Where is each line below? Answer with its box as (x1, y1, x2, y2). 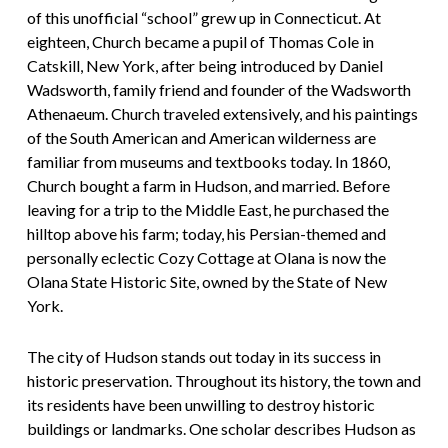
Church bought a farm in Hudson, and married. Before (26, 176, 390, 196)
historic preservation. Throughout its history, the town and (26, 371, 421, 391)
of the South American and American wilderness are (26, 128, 376, 148)
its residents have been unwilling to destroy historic (26, 395, 375, 415)
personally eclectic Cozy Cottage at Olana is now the (26, 248, 386, 268)
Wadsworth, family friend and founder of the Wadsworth (26, 80, 411, 100)
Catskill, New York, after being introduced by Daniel (26, 56, 383, 76)
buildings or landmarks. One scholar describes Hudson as (26, 419, 416, 439)
